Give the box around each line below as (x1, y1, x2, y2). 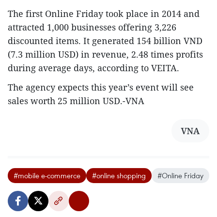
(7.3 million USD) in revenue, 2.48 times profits (8, 48, 203, 60)
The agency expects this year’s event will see (8, 81, 194, 93)
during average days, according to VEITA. (8, 62, 179, 74)
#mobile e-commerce (14, 170, 80, 180)
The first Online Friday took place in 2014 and (8, 8, 200, 19)
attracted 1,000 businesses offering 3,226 (8, 21, 176, 33)
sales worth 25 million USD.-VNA (8, 95, 144, 107)
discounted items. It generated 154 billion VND (8, 35, 202, 46)
